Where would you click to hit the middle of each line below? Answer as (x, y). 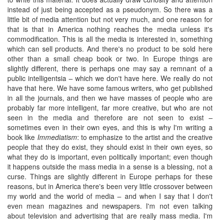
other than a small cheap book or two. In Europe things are (110, 58)
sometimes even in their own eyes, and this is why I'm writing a (110, 127)
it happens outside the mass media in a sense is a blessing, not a (110, 166)
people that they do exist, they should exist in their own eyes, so (110, 147)
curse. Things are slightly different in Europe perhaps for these (110, 176)
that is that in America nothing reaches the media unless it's (110, 29)
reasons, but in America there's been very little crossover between (110, 186)
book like (22, 137)
